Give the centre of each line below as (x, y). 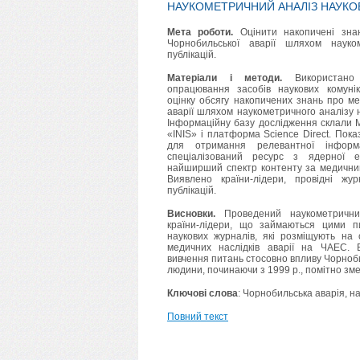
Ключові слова (202, 294)
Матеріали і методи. (225, 78)
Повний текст (198, 317)
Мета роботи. (200, 33)
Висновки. (191, 214)
